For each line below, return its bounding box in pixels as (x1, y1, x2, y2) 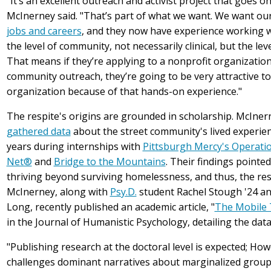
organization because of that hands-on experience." (6, 85, 242, 99)
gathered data (6, 125, 71, 139)
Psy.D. (109, 185, 137, 199)
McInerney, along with (6, 185, 110, 199)
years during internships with (6, 140, 143, 154)
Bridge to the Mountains (53, 155, 166, 169)
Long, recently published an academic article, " (6, 200, 215, 214)
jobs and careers (6, 24, 82, 38)
